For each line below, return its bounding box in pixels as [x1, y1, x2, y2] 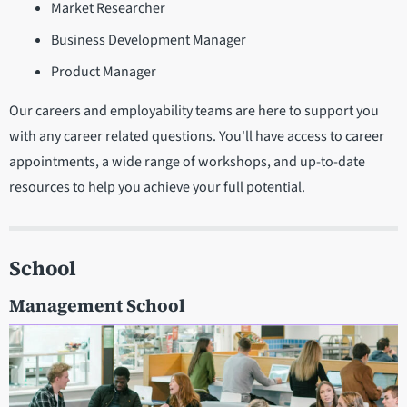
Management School [9, 293, 185, 318]
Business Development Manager [50, 30, 246, 51]
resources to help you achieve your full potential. [9, 177, 305, 198]
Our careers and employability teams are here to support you [9, 101, 379, 122]
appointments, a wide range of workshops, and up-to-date [9, 152, 365, 173]
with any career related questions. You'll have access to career [9, 126, 384, 147]
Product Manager [50, 62, 156, 83]
